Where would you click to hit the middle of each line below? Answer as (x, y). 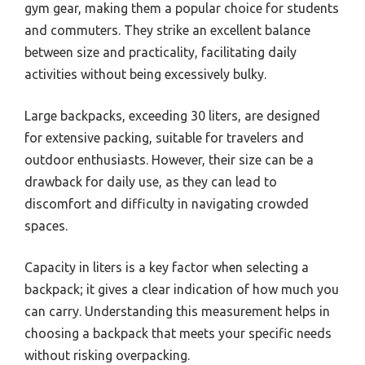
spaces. (46, 226)
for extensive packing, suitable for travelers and (164, 138)
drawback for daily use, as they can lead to (151, 182)
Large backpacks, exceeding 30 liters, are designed (172, 116)
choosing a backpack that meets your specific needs (178, 334)
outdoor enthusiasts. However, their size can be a (169, 160)
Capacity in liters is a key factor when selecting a (167, 268)
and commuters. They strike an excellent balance (167, 31)
